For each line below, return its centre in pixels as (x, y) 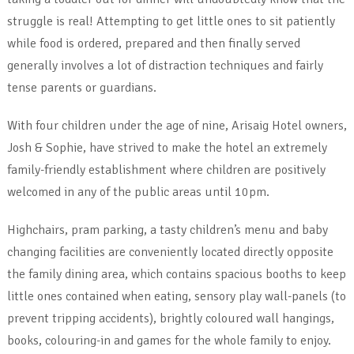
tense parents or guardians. (81, 87)
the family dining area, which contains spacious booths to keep (176, 274)
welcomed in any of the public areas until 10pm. (138, 192)
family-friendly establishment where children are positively (166, 169)
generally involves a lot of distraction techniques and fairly (165, 65)
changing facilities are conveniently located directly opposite (170, 252)
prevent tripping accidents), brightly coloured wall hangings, (170, 318)
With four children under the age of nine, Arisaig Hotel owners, (177, 125)
